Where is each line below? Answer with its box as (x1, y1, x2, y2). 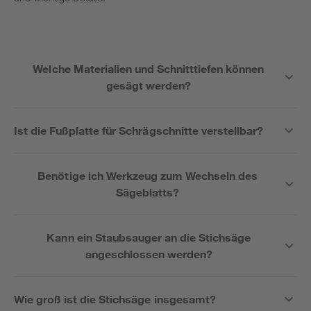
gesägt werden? (106, 78, 191, 92)
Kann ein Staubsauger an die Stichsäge (47, 230, 251, 244)
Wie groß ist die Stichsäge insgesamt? (14, 292, 216, 305)
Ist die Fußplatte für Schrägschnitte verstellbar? (14, 124, 263, 137)
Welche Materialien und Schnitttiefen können (33, 62, 264, 75)
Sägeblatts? (116, 185, 180, 199)
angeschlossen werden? (85, 247, 212, 260)
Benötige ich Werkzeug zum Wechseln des (37, 169, 258, 182)
